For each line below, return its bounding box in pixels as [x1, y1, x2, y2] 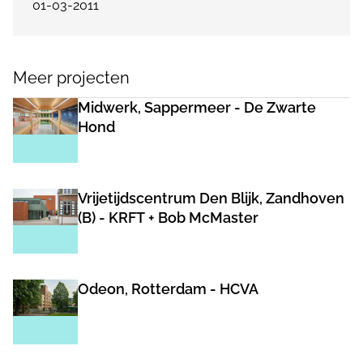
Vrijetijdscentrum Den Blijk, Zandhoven [78, 190, 344, 207]
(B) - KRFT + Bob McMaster [78, 209, 258, 226]
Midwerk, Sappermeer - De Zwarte [78, 99, 316, 116]
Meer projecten [13, 68, 130, 88]
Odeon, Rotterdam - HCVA [78, 280, 258, 297]
